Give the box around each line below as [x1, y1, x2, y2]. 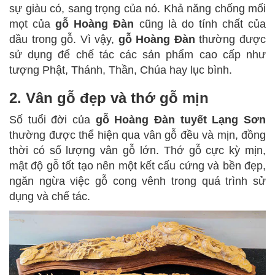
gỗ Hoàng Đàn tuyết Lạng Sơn [95, 114, 266, 126]
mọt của [9, 18, 56, 31]
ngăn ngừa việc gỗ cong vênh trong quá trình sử [9, 175, 266, 188]
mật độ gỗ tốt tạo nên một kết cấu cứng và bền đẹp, [9, 160, 266, 172]
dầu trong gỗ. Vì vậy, [9, 33, 118, 46]
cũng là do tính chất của [134, 18, 266, 31]
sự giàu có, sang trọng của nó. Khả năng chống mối [9, 2, 266, 15]
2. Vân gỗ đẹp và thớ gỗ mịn [9, 90, 209, 107]
